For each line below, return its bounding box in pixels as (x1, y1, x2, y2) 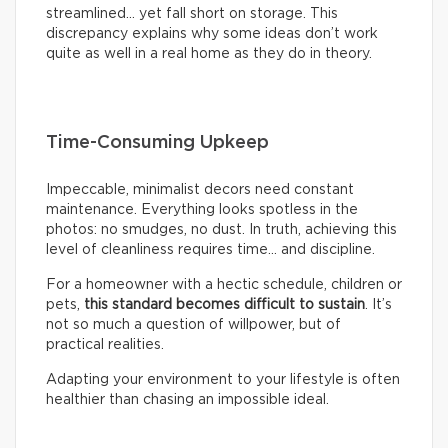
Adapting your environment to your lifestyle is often (46, 372, 400, 387)
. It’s (365, 297, 392, 312)
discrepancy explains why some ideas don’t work (46, 26, 378, 41)
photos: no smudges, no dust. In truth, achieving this (46, 222, 397, 237)
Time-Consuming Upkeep (46, 133, 269, 152)
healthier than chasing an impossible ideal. (46, 392, 329, 407)
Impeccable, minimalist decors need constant (46, 182, 354, 197)
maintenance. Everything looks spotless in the (46, 202, 358, 217)
